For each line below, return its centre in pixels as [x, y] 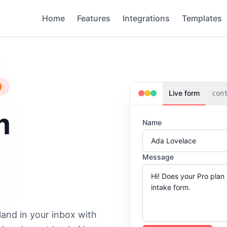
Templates [202, 18]
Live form [184, 93]
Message [158, 157]
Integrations [146, 18]
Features [94, 18]
